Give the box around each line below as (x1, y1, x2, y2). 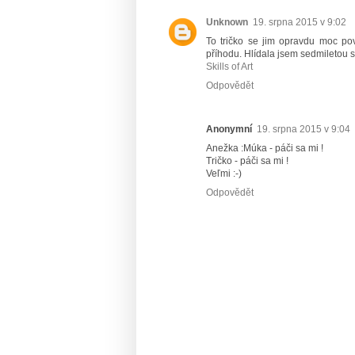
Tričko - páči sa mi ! (206, 155, 288, 166)
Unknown (206, 16, 248, 28)
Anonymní (206, 123, 252, 135)
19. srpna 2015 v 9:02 (253, 16, 346, 28)
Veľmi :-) (206, 167, 242, 179)
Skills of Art (206, 60, 253, 72)
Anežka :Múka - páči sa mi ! (206, 142, 323, 154)
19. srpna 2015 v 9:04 (257, 123, 350, 135)
